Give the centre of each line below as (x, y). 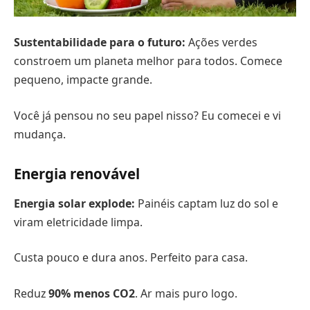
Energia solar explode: (74, 203)
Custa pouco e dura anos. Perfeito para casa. (131, 258)
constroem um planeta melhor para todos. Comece (148, 61)
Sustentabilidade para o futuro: (100, 43)
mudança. (40, 134)
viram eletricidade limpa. (78, 222)
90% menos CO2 (92, 293)
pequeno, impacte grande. (83, 80)
